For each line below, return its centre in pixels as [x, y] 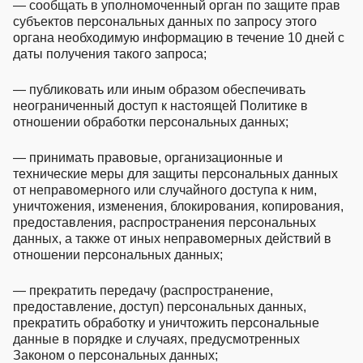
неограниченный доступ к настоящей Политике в [160, 105]
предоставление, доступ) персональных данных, [160, 306]
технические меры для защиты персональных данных [175, 173]
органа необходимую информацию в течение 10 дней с [179, 37]
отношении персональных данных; [118, 254]
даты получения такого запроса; [110, 53]
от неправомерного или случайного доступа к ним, [165, 190]
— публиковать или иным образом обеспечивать [159, 89]
